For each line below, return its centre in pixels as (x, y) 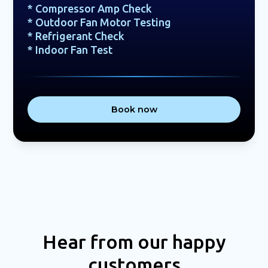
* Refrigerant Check (76, 36)
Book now (134, 110)
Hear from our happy (134, 242)
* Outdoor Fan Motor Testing (100, 22)
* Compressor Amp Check (90, 9)
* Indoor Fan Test (70, 50)
